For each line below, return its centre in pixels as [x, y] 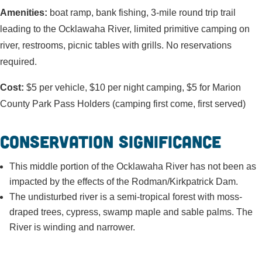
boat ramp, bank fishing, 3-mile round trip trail [143, 13]
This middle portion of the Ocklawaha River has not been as [133, 166]
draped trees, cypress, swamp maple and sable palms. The [131, 212]
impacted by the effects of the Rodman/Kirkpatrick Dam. [124, 182]
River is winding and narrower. [72, 227]
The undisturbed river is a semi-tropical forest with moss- [126, 197]
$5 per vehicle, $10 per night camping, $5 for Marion [132, 87]
